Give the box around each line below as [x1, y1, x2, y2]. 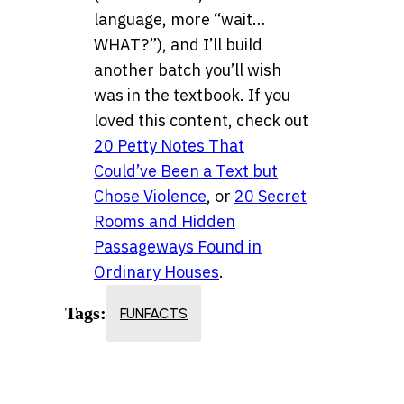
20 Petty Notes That [94, 134, 244, 156]
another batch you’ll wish [94, 59, 281, 80]
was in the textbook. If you [94, 84, 290, 106]
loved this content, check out [94, 109, 308, 131]
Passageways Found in [94, 235, 262, 257]
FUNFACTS [120, 305, 188, 323]
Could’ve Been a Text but [94, 160, 278, 181]
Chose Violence [94, 185, 207, 207]
